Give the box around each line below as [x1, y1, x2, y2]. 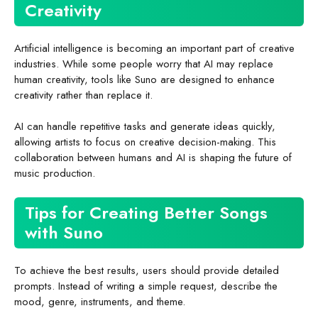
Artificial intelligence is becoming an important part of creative [14, 40, 295, 56]
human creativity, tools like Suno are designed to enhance [14, 71, 275, 87]
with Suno [25, 219, 103, 245]
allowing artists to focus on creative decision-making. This [14, 134, 276, 150]
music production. [14, 165, 95, 182]
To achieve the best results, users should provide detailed [14, 262, 279, 278]
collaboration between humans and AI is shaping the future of [14, 150, 292, 166]
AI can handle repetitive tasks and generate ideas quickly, [14, 119, 275, 135]
